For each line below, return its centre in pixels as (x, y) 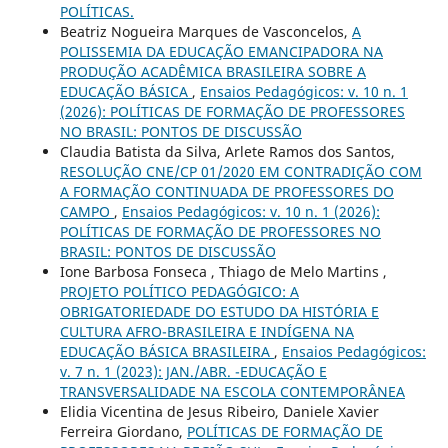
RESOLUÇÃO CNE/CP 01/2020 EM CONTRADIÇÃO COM (240, 171)
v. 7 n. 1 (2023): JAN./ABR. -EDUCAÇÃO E (193, 371)
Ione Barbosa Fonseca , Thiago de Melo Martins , (223, 271)
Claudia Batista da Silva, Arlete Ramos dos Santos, (227, 151)
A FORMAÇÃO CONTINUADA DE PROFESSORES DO (226, 191)
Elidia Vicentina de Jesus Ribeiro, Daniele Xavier (219, 411)
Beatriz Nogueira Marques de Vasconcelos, (205, 31)
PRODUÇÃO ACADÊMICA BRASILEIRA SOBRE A (212, 71)
